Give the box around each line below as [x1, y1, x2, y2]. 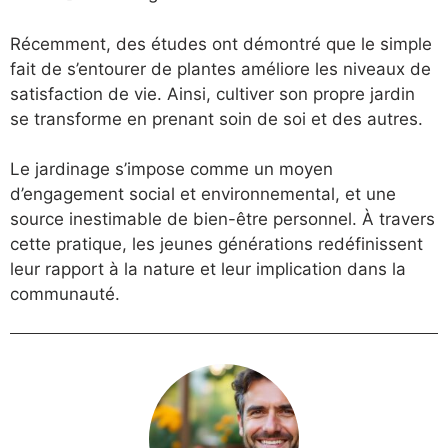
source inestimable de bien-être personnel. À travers [10, 209, 435, 230]
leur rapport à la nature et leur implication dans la [10, 259, 406, 280]
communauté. [10, 284, 120, 305]
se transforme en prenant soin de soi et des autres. [10, 108, 423, 129]
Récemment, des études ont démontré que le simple [10, 33, 432, 54]
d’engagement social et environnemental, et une [10, 184, 396, 205]
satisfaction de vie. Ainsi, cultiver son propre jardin [10, 83, 415, 104]
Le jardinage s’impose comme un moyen [10, 159, 333, 180]
